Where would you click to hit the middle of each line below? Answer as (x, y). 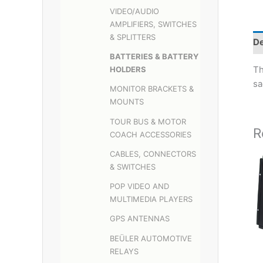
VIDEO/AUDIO (134, 11)
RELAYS (124, 251)
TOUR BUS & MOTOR (148, 121)
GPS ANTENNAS (140, 219)
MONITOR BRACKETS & (152, 89)
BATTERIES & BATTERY (154, 57)
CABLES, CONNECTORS (153, 154)
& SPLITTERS (133, 37)
